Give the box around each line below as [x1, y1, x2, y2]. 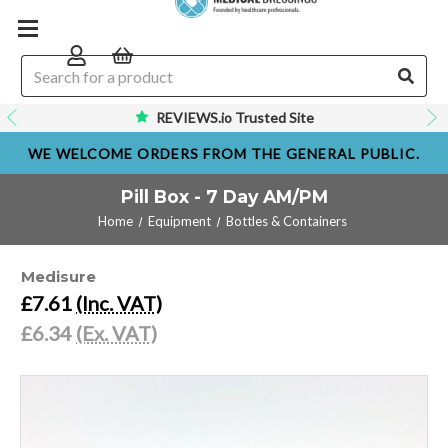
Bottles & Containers [225, 213, 347, 229]
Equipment [147, 213, 211, 229]
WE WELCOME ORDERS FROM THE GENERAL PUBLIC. [28, 144, 420, 162]
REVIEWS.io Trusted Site [155, 109, 314, 126]
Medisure [21, 267, 96, 286]
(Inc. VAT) [76, 291, 162, 315]
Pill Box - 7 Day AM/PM [120, 186, 328, 207]
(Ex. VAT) [76, 321, 157, 345]
